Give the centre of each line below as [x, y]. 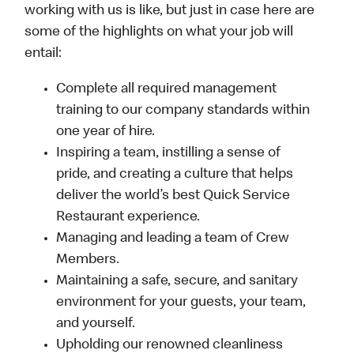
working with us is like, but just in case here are [170, 11]
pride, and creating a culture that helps [175, 175]
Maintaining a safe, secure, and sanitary [177, 282]
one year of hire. [106, 132]
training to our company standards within [183, 111]
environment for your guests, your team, [181, 303]
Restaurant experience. [128, 218]
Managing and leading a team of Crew [173, 239]
